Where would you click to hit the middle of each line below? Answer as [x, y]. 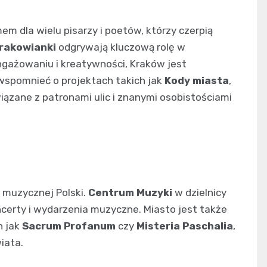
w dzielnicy [199, 192]
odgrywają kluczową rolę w [121, 47]
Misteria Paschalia [185, 226]
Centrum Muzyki [130, 192]
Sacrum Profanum [69, 226]
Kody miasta [197, 80]
